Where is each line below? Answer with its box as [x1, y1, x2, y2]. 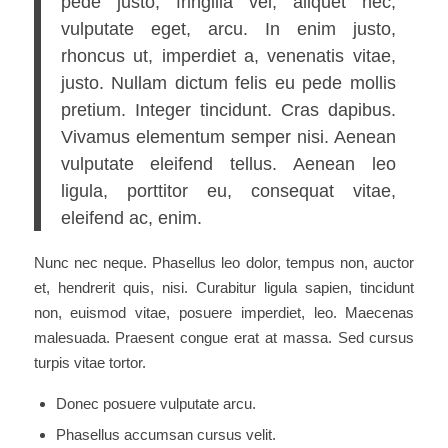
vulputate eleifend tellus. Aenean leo [60, 153, 396, 175]
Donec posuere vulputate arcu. [55, 394, 256, 412]
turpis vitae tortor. [33, 353, 146, 371]
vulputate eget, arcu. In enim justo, [60, 18, 396, 40]
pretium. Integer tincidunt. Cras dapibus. [60, 99, 396, 121]
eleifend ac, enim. [60, 207, 202, 229]
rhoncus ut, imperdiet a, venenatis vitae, [60, 45, 396, 67]
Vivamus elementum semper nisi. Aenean [60, 126, 396, 148]
